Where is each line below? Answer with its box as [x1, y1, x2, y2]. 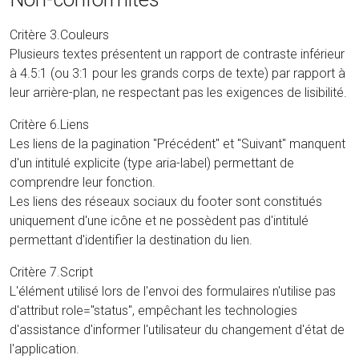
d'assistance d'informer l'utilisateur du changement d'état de [10, 321, 345, 337]
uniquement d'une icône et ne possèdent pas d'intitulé [10, 212, 309, 228]
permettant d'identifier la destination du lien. [10, 232, 252, 248]
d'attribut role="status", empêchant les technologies [10, 302, 297, 318]
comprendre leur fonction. [10, 174, 155, 190]
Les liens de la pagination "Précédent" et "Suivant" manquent [10, 135, 345, 151]
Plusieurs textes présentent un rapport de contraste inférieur [10, 46, 345, 62]
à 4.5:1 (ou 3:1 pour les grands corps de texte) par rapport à [10, 65, 345, 81]
